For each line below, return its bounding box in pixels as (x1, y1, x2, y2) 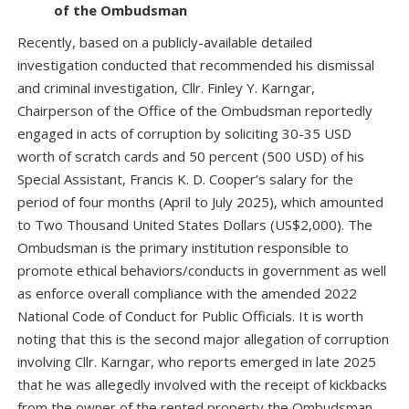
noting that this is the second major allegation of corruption (17, 329, 389, 348)
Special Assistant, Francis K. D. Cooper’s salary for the (17, 169, 353, 188)
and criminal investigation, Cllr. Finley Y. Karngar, (17, 78, 315, 97)
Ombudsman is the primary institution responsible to (17, 237, 349, 257)
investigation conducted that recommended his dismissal (17, 55, 374, 74)
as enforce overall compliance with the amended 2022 (17, 283, 357, 302)
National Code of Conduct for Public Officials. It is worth (17, 306, 363, 325)
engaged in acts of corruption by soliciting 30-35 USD (17, 123, 351, 142)
